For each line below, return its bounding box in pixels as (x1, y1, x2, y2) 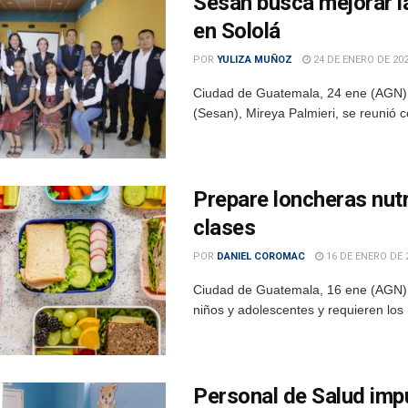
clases (193, 215, 256, 241)
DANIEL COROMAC (217, 250, 305, 263)
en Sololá (193, 18, 280, 45)
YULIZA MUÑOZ (217, 54, 292, 66)
